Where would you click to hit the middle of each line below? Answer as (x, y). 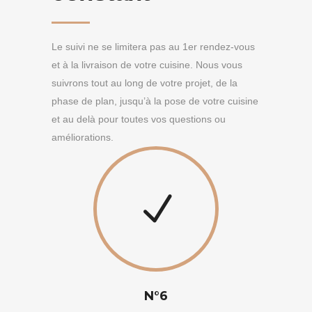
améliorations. (83, 137)
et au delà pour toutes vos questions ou (139, 119)
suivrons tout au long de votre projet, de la (145, 83)
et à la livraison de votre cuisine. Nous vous (147, 65)
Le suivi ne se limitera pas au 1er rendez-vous (153, 47)
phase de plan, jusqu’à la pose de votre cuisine (155, 101)
